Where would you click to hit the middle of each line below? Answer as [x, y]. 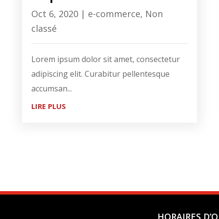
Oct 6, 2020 [55, 13]
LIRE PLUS [48, 106]
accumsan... [51, 88]
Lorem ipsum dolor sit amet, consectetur [105, 59]
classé [44, 28]
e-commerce [114, 13]
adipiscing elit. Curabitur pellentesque [100, 74]
